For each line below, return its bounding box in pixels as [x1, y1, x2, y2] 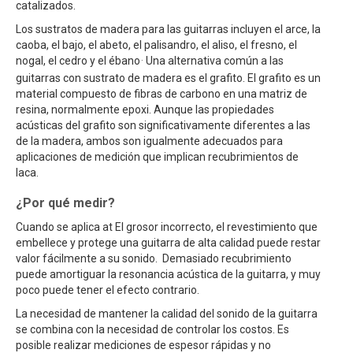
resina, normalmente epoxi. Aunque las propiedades [16, 103, 274, 116]
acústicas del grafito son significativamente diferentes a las [16, 119, 310, 132]
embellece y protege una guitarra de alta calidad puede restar [16, 236, 321, 249]
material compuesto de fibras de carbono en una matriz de [16, 87, 307, 100]
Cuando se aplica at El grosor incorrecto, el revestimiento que [16, 221, 318, 233]
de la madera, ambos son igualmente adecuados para [16, 135, 283, 147]
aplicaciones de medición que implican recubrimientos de [16, 150, 299, 163]
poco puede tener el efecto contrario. [16, 284, 199, 296]
